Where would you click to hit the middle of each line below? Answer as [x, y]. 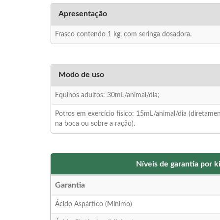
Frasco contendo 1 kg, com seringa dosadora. [123, 35]
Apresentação [83, 14]
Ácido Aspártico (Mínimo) [94, 205]
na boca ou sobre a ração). [95, 124]
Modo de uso [81, 75]
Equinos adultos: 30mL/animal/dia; [107, 96]
